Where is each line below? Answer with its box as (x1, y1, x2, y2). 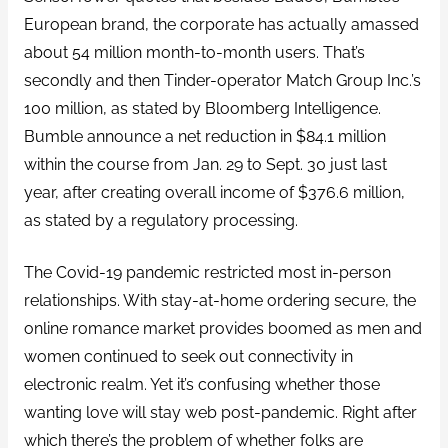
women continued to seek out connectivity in (23, 347, 353, 367)
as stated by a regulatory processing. (23, 210, 298, 230)
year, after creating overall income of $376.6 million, (23, 182, 405, 202)
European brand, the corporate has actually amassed (23, 14, 419, 34)
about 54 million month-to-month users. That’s (23, 42, 365, 62)
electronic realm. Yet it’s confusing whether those (23, 375, 380, 395)
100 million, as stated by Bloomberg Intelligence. (23, 98, 381, 118)
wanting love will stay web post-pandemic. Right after (23, 403, 417, 423)
